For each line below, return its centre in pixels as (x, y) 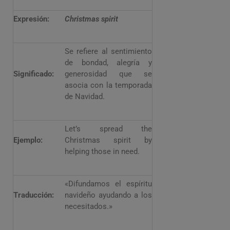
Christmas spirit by (108, 140)
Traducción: (34, 195)
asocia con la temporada (108, 85)
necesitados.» (89, 206)
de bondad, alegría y (108, 63)
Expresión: (31, 19)
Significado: (34, 74)
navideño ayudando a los (108, 195)
